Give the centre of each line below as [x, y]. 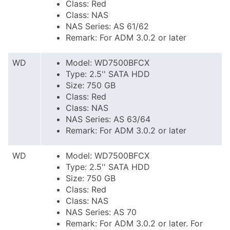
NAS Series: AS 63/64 [108, 119]
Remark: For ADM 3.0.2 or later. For [134, 223]
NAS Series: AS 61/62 [107, 26]
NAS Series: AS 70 [101, 212]
